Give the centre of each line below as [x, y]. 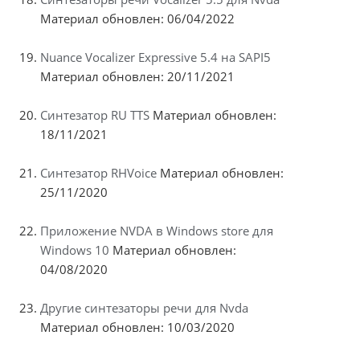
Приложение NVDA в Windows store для [157, 230]
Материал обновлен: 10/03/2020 [137, 327]
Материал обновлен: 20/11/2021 [137, 76]
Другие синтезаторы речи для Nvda [144, 307]
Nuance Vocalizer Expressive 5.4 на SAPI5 [155, 57]
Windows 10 [75, 250]
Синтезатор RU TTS [95, 115]
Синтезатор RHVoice [98, 172]
